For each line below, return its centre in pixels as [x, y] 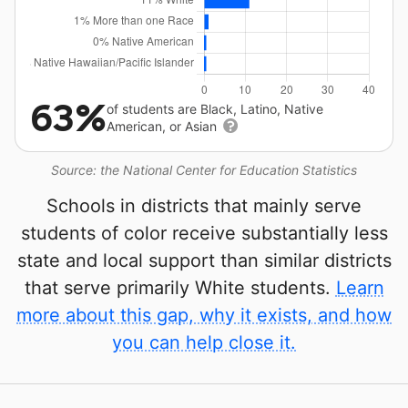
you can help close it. [204, 343]
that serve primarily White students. [180, 288]
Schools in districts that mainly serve [204, 206]
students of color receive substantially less [204, 234]
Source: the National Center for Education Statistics [204, 170]
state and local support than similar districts [204, 261]
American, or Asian [163, 127]
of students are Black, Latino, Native [215, 109]
